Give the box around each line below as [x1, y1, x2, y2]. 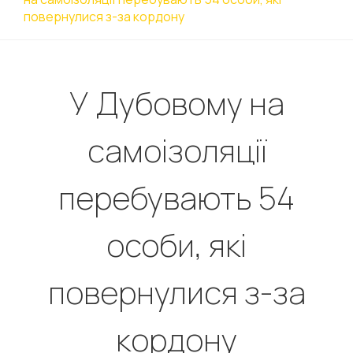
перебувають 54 [58, 176, 295, 219]
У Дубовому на [69, 81, 284, 124]
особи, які [106, 223, 247, 266]
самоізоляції [87, 128, 266, 172]
